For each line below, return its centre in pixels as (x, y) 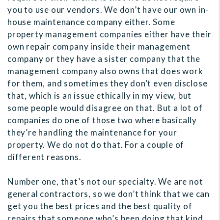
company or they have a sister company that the (104, 59)
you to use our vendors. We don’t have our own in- (108, 10)
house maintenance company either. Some (91, 22)
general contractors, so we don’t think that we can (109, 194)
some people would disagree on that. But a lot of (105, 108)
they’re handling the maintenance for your (92, 133)
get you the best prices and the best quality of (100, 206)
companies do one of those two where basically (102, 120)
